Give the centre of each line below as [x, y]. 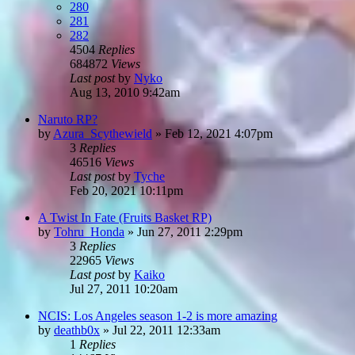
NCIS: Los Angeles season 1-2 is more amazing [158, 315]
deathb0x [77, 330]
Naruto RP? [68, 119]
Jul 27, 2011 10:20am [124, 288]
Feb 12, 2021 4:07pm [219, 133]
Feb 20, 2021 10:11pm [126, 190]
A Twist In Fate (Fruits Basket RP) [125, 217]
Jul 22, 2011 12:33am [166, 330]
